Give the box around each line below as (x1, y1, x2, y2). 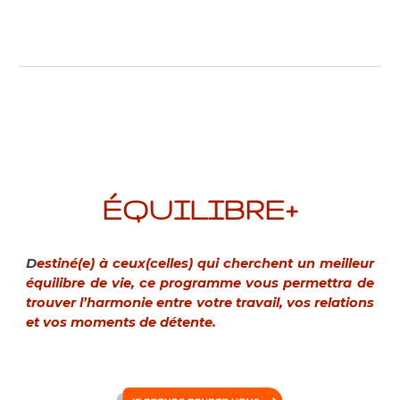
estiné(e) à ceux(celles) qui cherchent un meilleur (37, 255, 374, 271)
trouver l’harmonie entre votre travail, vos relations (26, 295, 374, 311)
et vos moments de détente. (26, 314, 221, 330)
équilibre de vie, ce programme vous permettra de (26, 275, 374, 291)
